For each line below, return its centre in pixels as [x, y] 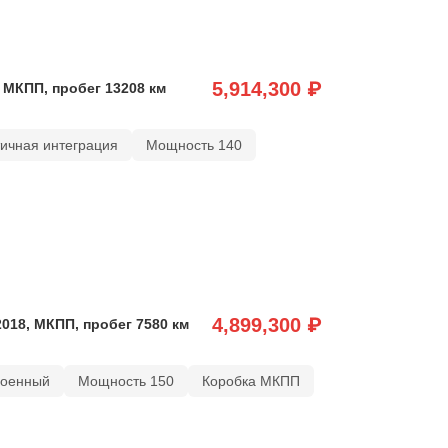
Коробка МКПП [250, 380]
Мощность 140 [193, 144]
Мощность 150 [125, 380]
